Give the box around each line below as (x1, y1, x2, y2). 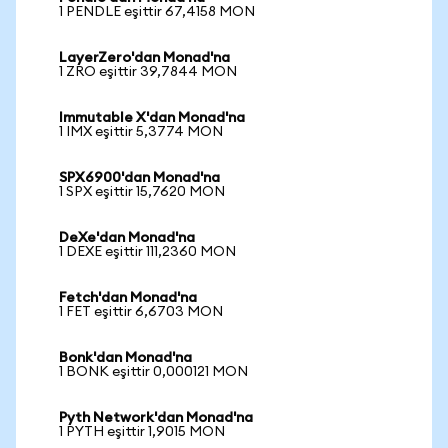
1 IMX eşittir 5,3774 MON (59, 125, 223, 139)
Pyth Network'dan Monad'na (59, 411, 253, 425)
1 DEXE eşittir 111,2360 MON (59, 245, 236, 259)
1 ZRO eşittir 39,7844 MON (59, 65, 237, 79)
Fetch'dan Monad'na (59, 291, 197, 305)
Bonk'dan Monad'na (59, 351, 192, 365)
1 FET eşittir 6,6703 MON (59, 305, 223, 319)
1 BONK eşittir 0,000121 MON (59, 365, 248, 379)
